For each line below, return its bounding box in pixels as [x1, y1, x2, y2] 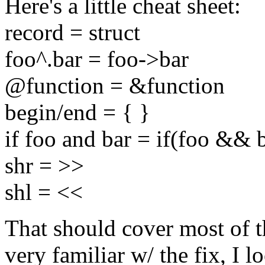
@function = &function [5, 72, 225, 98]
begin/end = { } [5, 99, 150, 125]
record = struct [5, 19, 140, 45]
